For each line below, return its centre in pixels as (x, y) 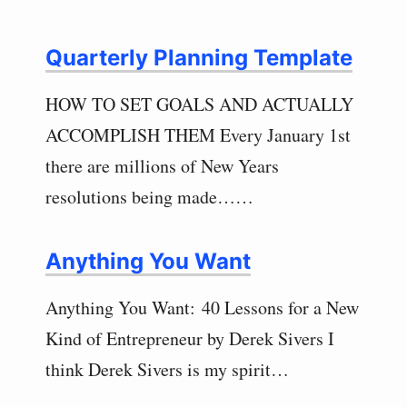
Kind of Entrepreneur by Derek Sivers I (190, 339)
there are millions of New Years (162, 166)
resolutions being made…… (149, 197)
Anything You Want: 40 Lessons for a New (202, 308)
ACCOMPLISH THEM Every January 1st (198, 135)
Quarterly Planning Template (199, 58)
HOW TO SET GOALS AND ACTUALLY (199, 104)
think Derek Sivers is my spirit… (167, 370)
